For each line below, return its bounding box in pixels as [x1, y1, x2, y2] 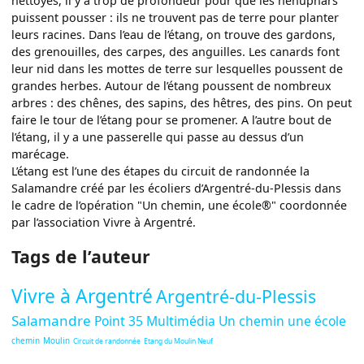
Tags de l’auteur [11, 245, 151, 269]
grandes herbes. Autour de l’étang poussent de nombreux [11, 77, 332, 93]
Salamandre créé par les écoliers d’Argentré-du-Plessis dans [11, 180, 342, 196]
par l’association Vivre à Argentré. [11, 214, 197, 230]
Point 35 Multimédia [94, 311, 216, 330]
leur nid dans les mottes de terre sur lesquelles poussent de [11, 60, 344, 76]
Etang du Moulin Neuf [144, 336, 214, 346]
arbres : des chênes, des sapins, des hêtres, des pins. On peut [11, 94, 353, 110]
